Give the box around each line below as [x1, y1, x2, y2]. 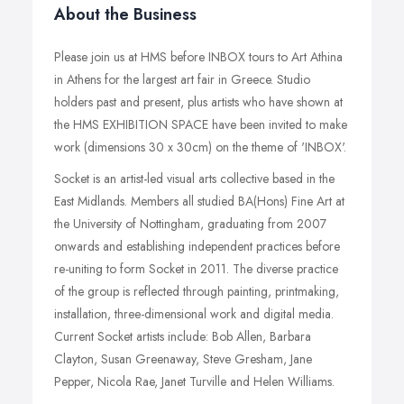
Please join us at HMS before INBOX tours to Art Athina [54, 48, 343, 66]
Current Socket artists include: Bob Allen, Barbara [54, 327, 311, 345]
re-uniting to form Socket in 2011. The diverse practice [54, 260, 338, 278]
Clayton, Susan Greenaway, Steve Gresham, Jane [54, 350, 312, 368]
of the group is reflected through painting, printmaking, [54, 282, 339, 300]
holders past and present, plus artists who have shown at [54, 93, 343, 111]
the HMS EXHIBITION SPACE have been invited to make [54, 115, 347, 133]
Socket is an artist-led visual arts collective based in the [54, 170, 335, 188]
